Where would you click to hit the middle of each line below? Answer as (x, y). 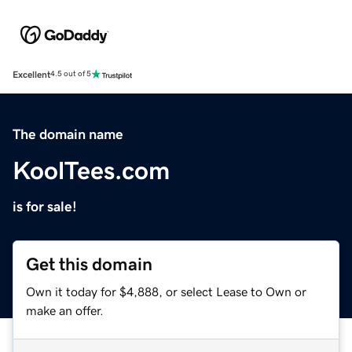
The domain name (68, 134)
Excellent (31, 74)
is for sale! (45, 206)
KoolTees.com (91, 170)
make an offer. (65, 310)
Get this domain (89, 264)
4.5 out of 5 (71, 74)
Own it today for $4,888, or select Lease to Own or (166, 291)
